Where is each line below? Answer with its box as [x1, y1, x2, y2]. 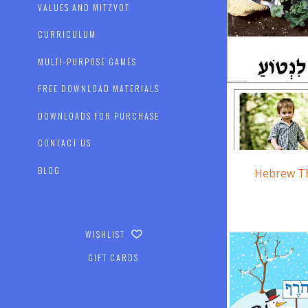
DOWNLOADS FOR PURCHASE [38, 109, 160, 122]
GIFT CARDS [87, 252, 139, 264]
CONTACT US [38, 137, 92, 149]
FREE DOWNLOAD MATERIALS [38, 82, 160, 95]
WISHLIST [85, 228, 128, 241]
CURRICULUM [38, 28, 97, 41]
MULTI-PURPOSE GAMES [38, 55, 137, 67]
